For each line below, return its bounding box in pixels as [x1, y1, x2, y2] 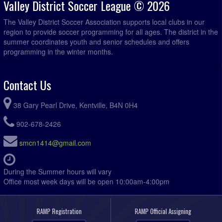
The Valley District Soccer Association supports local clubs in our [3, 17, 205, 27]
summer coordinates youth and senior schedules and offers [3, 37, 189, 47]
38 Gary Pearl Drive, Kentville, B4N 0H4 [13, 100, 138, 111]
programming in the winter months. [3, 47, 113, 57]
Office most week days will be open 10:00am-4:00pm [3, 176, 169, 187]
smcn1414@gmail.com [19, 138, 91, 148]
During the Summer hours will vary [3, 166, 111, 177]
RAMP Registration [36, 207, 82, 217]
